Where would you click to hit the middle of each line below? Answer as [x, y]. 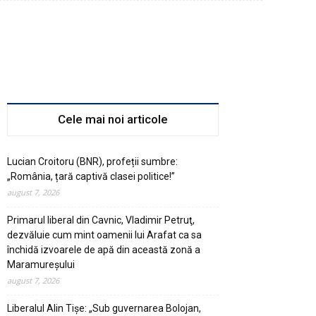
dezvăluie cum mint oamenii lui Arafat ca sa [104, 235]
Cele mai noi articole [113, 119]
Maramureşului [41, 264]
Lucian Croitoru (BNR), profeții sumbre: [92, 161]
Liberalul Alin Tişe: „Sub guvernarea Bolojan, [104, 308]
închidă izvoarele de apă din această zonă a [104, 249]
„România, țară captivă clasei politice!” [91, 176]
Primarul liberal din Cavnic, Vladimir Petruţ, [101, 220]
